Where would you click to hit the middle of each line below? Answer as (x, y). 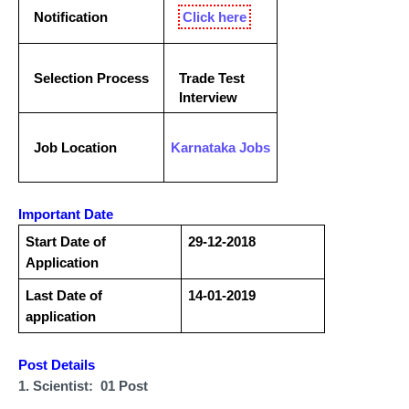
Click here (214, 17)
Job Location (75, 147)
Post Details (57, 365)
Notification (70, 17)
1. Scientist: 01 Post (83, 386)
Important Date (66, 214)
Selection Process (91, 78)
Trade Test (211, 78)
